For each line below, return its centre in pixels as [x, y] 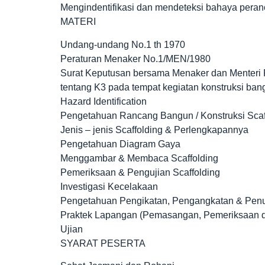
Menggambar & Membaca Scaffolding [139, 158]
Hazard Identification [104, 101]
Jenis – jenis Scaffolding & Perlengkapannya [154, 130]
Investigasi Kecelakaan [109, 186]
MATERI [78, 22]
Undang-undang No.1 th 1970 [123, 44]
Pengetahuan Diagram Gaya [120, 144]
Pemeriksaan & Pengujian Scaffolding [140, 172]
